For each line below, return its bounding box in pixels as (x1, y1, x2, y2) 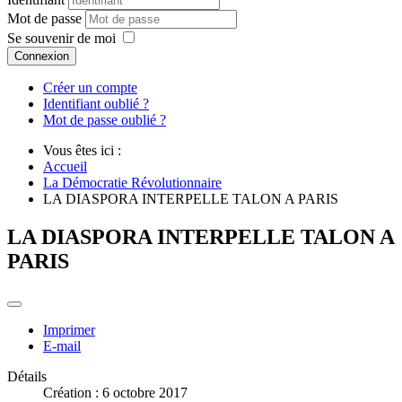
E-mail (43, 338, 81, 354)
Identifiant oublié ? (43, 96, 149, 112)
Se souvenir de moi (7, 31, 116, 47)
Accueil (43, 159, 87, 175)
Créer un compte (43, 80, 137, 96)
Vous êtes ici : (43, 143, 128, 159)
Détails (7, 369, 47, 385)
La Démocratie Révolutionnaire (43, 175, 222, 191)
